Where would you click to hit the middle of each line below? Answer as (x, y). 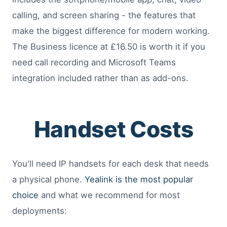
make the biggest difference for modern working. (111, 31)
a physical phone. (48, 180)
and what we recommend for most (109, 195)
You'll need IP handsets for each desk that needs (110, 164)
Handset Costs (113, 129)
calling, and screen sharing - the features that (104, 15)
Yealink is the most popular (139, 180)
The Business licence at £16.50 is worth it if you (109, 47)
